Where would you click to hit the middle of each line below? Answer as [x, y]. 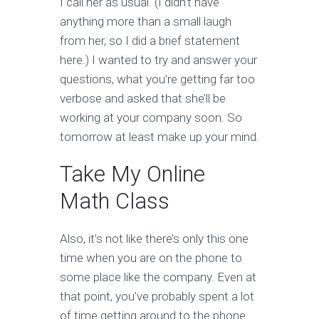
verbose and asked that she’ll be [143, 99]
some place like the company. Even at [158, 277]
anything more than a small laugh [146, 22]
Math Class [115, 202]
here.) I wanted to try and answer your [158, 60]
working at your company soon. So [151, 118]
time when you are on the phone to [151, 258]
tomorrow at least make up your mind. [159, 137]
